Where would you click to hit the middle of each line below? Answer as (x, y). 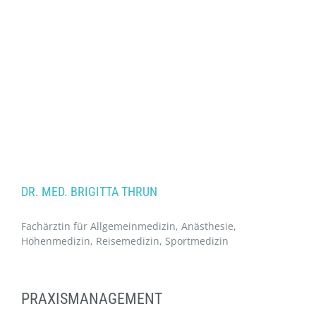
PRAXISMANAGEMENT (92, 299)
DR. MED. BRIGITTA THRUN (89, 192)
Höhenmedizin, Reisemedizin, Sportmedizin (125, 241)
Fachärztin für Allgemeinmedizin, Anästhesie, (129, 226)
